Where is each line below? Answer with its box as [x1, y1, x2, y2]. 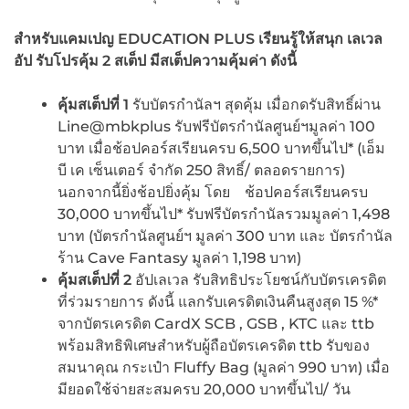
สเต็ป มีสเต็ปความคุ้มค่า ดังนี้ [110, 51, 297, 69]
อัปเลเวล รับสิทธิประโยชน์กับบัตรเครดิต [131, 270, 386, 288]
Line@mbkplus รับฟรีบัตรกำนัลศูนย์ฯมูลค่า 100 [58, 117, 375, 135]
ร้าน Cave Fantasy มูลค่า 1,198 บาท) [58, 248, 301, 267]
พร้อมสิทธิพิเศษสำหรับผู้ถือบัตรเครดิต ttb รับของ [58, 336, 370, 354]
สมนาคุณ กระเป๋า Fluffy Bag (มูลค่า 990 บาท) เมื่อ [58, 358, 390, 376]
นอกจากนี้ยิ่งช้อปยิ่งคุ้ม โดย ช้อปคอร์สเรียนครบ [58, 183, 368, 201]
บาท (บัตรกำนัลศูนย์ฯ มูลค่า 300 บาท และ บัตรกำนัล [58, 226, 393, 245]
